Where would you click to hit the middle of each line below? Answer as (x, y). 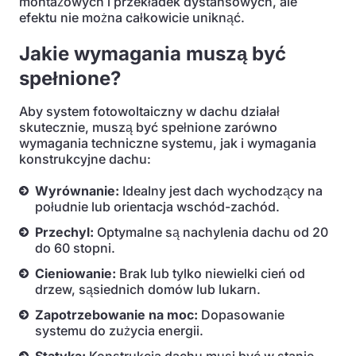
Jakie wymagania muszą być (153, 54)
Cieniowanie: (75, 273)
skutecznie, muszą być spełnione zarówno (148, 127)
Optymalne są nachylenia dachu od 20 (211, 232)
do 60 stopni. (75, 248)
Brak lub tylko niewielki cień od (211, 273)
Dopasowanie (241, 315)
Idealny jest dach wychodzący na (221, 191)
